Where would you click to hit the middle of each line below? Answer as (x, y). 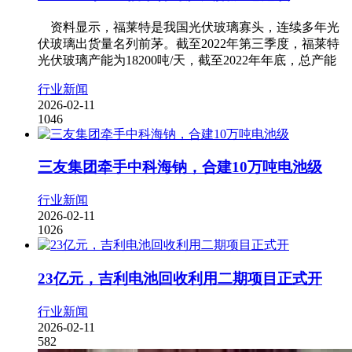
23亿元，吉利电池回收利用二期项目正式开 (180, 278)
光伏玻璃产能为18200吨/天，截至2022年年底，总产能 (187, 60)
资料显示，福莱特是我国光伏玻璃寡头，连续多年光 (189, 27)
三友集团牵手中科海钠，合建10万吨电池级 (180, 167)
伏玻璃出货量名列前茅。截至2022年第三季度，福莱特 (189, 43)
